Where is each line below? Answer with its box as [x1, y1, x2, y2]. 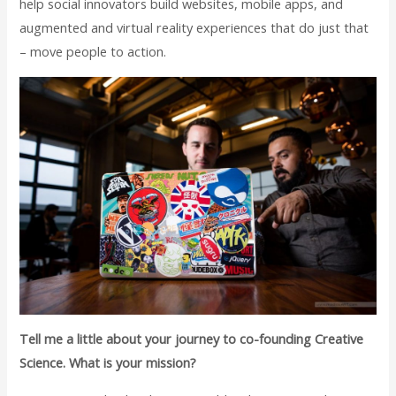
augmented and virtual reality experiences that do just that [19, 19, 369, 37]
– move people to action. [19, 42, 167, 61]
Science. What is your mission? [19, 354, 197, 372]
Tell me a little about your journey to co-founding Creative [19, 330, 364, 348]
